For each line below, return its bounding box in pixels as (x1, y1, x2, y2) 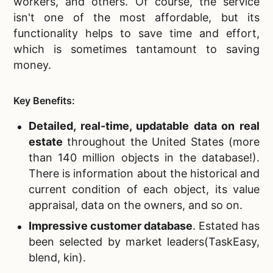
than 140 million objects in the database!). (29, 151, 260, 165)
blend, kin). (29, 251, 86, 264)
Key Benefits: (13, 94, 75, 107)
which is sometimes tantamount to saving (13, 43, 260, 56)
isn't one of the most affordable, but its (13, 11, 260, 24)
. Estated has (193, 219, 260, 233)
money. (13, 58, 51, 72)
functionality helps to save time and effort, (13, 27, 260, 40)
